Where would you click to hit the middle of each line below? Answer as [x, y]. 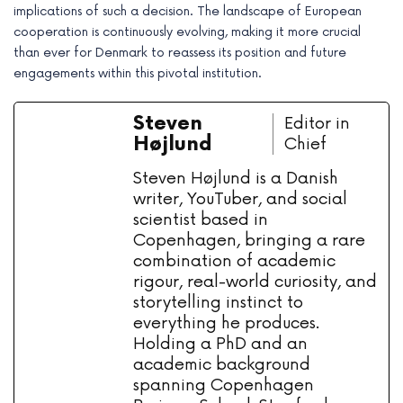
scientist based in [201, 220]
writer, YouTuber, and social [240, 199]
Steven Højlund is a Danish [236, 179]
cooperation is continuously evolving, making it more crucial [187, 32]
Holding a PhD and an [220, 344]
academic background [222, 365]
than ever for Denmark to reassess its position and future [180, 53]
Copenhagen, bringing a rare [249, 241]
